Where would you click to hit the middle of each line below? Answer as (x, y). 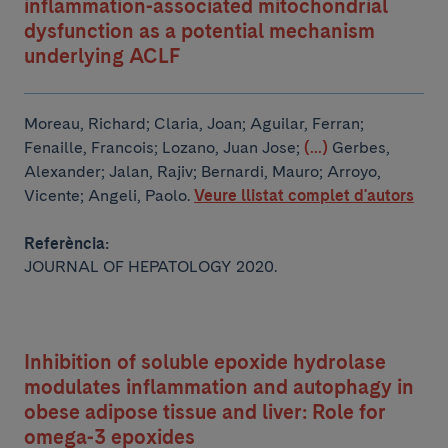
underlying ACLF (102, 56)
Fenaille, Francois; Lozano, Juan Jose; (162, 147)
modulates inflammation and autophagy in (219, 387)
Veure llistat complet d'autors (304, 195)
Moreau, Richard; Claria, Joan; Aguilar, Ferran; (194, 123)
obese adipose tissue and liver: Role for (205, 412)
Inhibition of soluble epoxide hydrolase (205, 362)
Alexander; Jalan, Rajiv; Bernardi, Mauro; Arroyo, (202, 171)
